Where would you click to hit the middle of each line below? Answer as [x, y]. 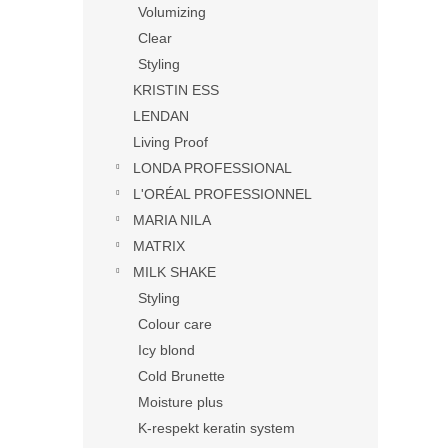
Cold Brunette [181, 375]
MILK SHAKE [174, 271]
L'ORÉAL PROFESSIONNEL [222, 193]
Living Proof [170, 141]
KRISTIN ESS [176, 89]
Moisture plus [180, 401]
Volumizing [172, 11]
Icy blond [166, 349]
